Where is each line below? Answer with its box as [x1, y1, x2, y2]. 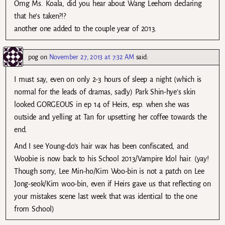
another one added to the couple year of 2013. [14, 25, 157, 33]
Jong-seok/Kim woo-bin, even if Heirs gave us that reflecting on [14, 179, 211, 188]
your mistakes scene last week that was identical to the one [14, 192, 197, 200]
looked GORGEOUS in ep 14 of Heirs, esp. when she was [14, 100, 189, 108]
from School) [14, 204, 54, 213]
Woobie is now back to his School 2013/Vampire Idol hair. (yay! [14, 154, 209, 163]
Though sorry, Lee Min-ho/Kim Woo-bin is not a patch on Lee [14, 167, 204, 175]
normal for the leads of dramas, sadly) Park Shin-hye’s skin [14, 87, 196, 96]
